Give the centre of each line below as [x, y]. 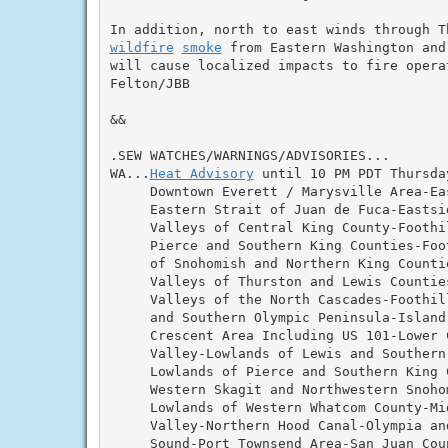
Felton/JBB [149, 83]
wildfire [141, 47]
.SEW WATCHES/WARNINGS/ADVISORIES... [249, 155]
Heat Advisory [201, 173]
